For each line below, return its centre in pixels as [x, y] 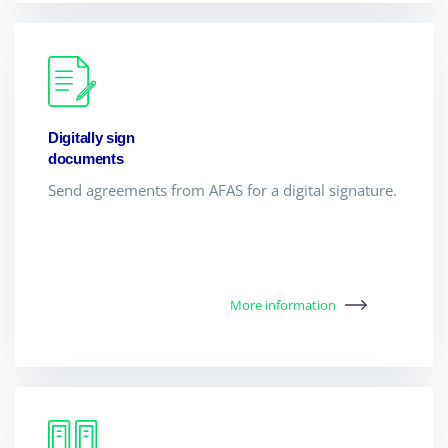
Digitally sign [91, 137]
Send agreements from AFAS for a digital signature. [222, 189]
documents [86, 158]
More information [283, 304]
